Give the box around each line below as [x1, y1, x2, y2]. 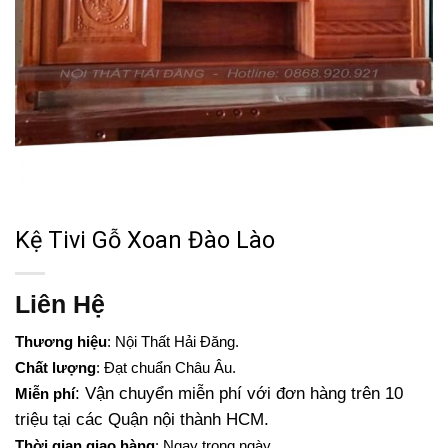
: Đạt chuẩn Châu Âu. [96, 359, 236, 377]
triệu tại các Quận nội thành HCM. [15, 410, 269, 430]
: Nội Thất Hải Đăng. [107, 333, 239, 351]
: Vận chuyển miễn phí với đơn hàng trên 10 [75, 384, 403, 404]
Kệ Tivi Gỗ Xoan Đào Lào [15, 226, 275, 254]
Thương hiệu [15, 333, 107, 351]
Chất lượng [15, 359, 96, 377]
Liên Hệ [15, 289, 105, 318]
